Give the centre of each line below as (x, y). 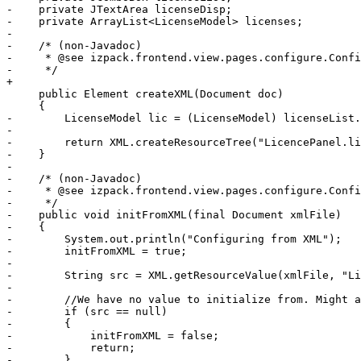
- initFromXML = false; (113, 336)
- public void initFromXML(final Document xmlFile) (174, 215)
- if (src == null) (87, 312)
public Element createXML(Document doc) (145, 94)
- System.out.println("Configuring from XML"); (174, 239)
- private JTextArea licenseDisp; (119, 10)
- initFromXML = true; (97, 251)
